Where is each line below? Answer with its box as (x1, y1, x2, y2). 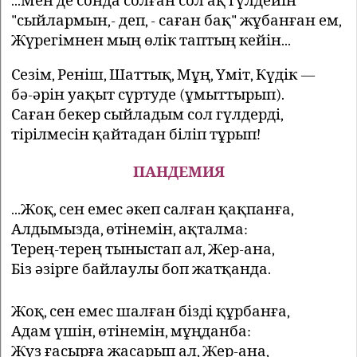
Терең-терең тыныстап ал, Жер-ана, (11, 240, 275, 258)
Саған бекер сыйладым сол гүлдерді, (11, 105, 284, 124)
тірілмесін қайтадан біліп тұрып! (11, 125, 261, 143)
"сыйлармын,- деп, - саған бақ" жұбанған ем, (11, 11, 342, 29)
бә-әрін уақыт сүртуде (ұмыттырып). (11, 85, 284, 104)
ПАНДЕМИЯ (133, 163, 225, 181)
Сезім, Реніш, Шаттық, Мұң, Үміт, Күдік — (11, 65, 316, 84)
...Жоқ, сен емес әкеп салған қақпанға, (11, 200, 294, 218)
